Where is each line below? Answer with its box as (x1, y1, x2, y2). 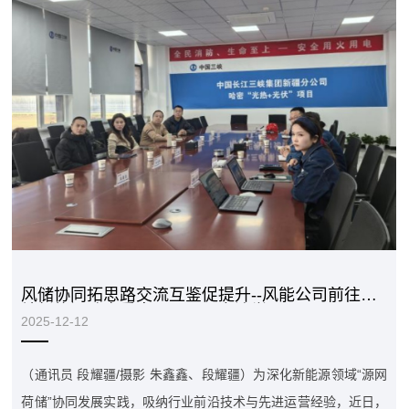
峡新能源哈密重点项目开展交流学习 (21, 301, 285, 320)
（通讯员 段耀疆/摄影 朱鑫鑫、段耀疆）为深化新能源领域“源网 (21, 366, 388, 382)
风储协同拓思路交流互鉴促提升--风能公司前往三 (21, 285, 378, 304)
